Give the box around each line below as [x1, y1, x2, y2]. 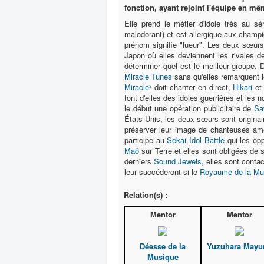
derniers [124, 156, 154, 167]
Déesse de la [140, 240, 186, 252]
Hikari [233, 81, 253, 93]
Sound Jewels [154, 156, 202, 167]
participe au [124, 134, 167, 146]
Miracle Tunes [124, 71, 173, 82]
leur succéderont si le [124, 166, 200, 177]
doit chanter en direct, [151, 81, 233, 93]
